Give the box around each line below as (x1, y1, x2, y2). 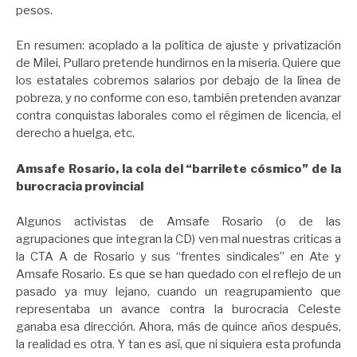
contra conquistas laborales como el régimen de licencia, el (16, 108, 341, 124)
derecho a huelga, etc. (16, 126, 135, 141)
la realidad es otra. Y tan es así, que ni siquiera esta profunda (16, 337, 341, 352)
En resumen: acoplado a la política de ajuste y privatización (16, 38, 341, 53)
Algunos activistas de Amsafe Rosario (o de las (16, 214, 341, 229)
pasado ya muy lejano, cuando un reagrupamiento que (16, 284, 341, 300)
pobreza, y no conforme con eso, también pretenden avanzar (16, 91, 341, 106)
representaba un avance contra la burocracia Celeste (16, 302, 341, 317)
